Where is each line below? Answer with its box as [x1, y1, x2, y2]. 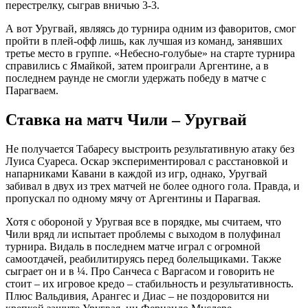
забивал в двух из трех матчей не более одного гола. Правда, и [5, 179, 300, 192]
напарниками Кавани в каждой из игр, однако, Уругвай [5, 167, 267, 179]
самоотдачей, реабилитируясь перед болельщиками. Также [5, 252, 281, 265]
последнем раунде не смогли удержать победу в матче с [5, 71, 266, 84]
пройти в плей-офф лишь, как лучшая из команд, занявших [5, 34, 283, 47]
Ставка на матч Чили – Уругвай [5, 110, 247, 129]
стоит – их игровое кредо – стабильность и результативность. [5, 277, 294, 289]
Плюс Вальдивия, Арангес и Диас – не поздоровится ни [5, 289, 269, 302]
